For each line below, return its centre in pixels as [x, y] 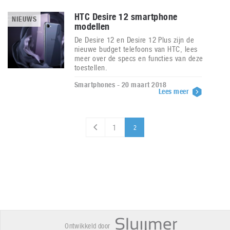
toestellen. [91, 68]
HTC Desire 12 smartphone [126, 17]
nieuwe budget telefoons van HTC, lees [136, 49]
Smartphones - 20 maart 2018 [121, 85]
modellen [92, 26]
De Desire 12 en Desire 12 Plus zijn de [135, 40]
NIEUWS [24, 19]
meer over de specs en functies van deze [139, 58]
